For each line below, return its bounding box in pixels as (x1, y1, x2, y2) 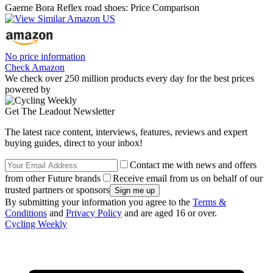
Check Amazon (5, 62, 65, 73)
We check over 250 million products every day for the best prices (5, 73, 254, 84)
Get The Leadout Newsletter (5, 106, 115, 117)
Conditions (5, 208, 47, 219)
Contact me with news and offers (130, 160, 257, 171)
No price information (5, 51, 85, 62)
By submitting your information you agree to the (5, 197, 193, 208)
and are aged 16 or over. (122, 208, 217, 219)
